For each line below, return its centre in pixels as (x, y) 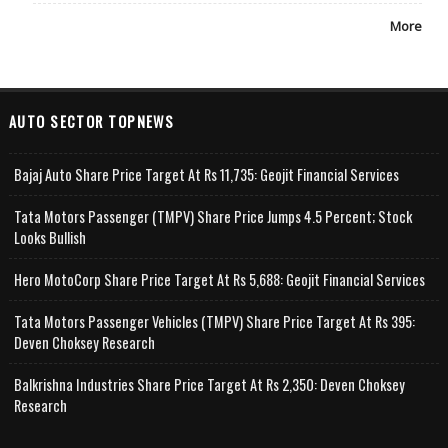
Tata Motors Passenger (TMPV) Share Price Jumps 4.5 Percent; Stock (212, 217)
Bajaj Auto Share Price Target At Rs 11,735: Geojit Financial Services (206, 175)
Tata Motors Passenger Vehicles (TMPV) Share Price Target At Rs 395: (214, 322)
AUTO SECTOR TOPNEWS (91, 122)
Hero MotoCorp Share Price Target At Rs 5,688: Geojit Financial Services (219, 280)
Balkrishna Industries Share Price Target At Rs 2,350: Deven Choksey (209, 385)
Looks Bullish (49, 238)
